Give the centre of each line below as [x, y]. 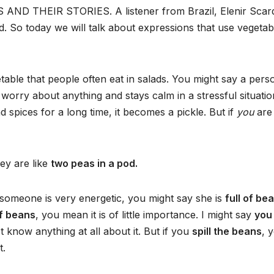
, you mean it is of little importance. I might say [145, 215]
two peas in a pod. [94, 164]
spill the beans [227, 231]
